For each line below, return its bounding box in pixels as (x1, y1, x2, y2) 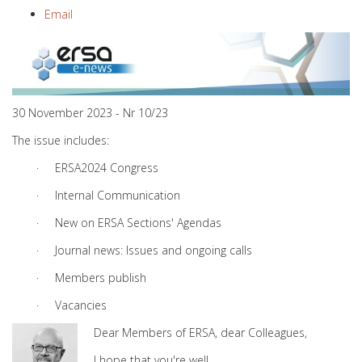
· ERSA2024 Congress (36, 160, 158, 175)
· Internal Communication (36, 187, 180, 203)
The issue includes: (12, 133, 109, 148)
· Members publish (36, 270, 146, 285)
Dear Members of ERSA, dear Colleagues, (94, 325, 307, 340)
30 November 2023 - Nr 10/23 (12, 105, 168, 120)
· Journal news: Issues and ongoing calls (36, 242, 252, 258)
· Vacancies (36, 297, 107, 313)
